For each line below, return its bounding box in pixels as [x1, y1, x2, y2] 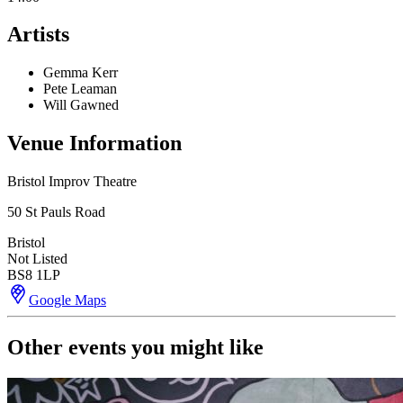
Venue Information [7, 131, 182, 156]
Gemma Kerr [43, 65, 118, 81]
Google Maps [29, 292, 106, 309]
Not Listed [7, 251, 67, 267]
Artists [7, 22, 69, 47]
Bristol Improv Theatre [7, 174, 137, 190]
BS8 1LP [7, 267, 60, 283]
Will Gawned [43, 97, 119, 113]
